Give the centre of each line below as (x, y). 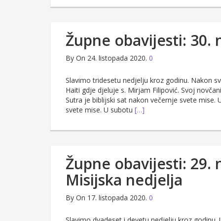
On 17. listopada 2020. (111, 198)
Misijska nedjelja (124, 180)
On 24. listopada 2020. (111, 58)
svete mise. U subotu (100, 110)
